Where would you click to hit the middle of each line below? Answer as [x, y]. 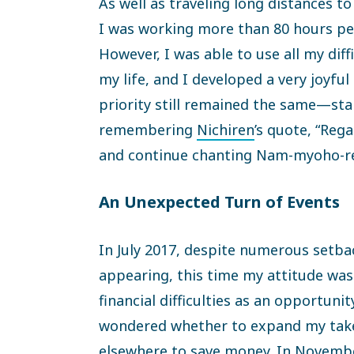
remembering [148, 129]
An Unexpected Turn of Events [219, 201]
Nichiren [226, 129]
